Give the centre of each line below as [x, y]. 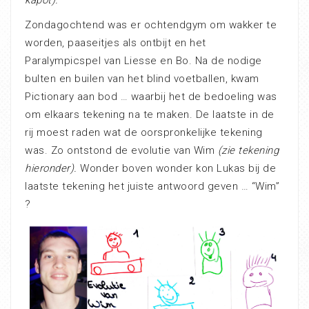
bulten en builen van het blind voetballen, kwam [142, 79]
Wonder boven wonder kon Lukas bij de [176, 168]
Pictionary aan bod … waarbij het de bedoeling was [151, 97]
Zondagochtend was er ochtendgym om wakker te [151, 25]
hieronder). [51, 168]
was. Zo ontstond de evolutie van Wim [121, 150]
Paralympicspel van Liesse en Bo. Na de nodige [143, 61]
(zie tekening [248, 150]
